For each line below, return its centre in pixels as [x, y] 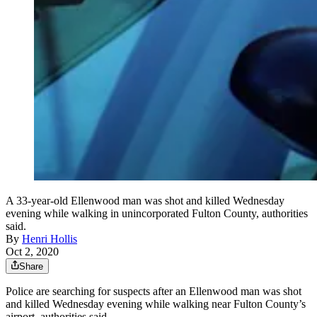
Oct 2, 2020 [32, 252]
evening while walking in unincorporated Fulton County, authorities [157, 214]
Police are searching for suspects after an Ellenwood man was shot [154, 292]
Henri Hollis [50, 239]
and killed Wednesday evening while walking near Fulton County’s [156, 304]
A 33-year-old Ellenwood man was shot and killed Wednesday [145, 201]
